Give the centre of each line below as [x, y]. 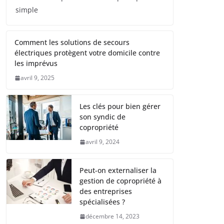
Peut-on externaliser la [118, 170]
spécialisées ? [102, 202]
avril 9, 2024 [102, 142]
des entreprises [106, 191]
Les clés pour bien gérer [120, 106]
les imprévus [36, 63]
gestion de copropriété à [120, 181]
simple [27, 10]
